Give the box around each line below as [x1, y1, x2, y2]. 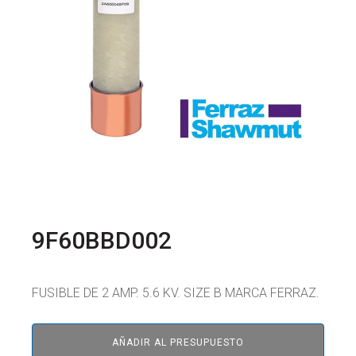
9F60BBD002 [32, 226, 172, 254]
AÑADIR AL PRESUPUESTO [112, 336, 244, 348]
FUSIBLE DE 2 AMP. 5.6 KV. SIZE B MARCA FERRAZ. [32, 285, 319, 301]
